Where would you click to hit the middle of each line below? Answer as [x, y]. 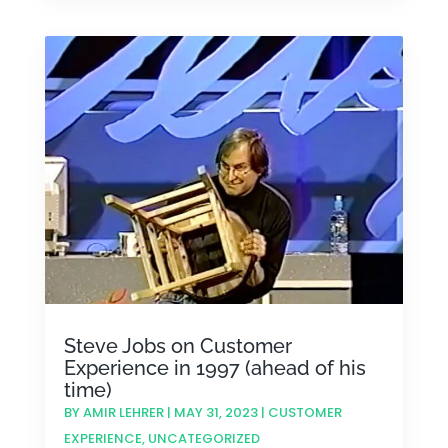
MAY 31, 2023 [215, 412]
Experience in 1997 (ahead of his [214, 367]
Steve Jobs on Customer [177, 345]
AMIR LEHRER [123, 412]
